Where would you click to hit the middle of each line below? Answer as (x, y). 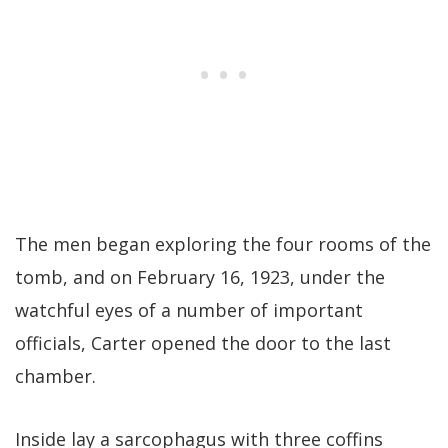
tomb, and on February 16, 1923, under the (200, 276)
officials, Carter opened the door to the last (203, 342)
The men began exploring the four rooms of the (223, 243)
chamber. (55, 375)
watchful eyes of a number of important (189, 309)
